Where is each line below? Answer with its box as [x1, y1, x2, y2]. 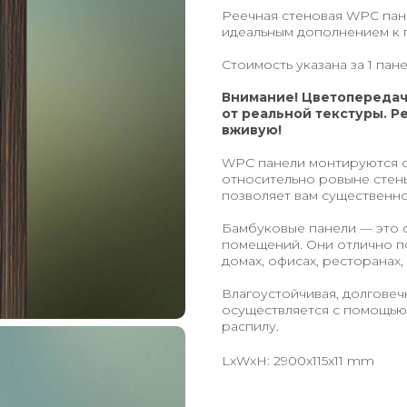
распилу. [222, 318, 279, 335]
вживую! [222, 122, 282, 139]
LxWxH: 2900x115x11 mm [222, 352, 374, 370]
